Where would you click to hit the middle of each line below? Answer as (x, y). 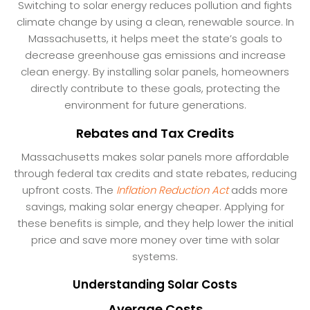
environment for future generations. (155, 104)
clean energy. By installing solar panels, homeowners (155, 71)
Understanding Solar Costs (155, 284)
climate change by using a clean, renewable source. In (155, 21)
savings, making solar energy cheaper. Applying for (155, 206)
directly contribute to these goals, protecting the (155, 88)
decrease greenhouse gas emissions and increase (155, 55)
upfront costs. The (69, 190)
